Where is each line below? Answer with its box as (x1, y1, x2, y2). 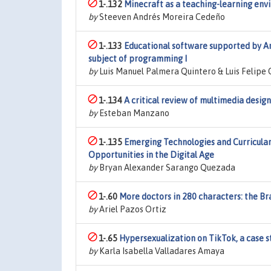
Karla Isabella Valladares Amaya (97, 246, 224, 256)
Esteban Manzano (97, 108, 169, 118)
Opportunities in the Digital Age (88, 150, 214, 160)
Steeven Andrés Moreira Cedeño (97, 12, 225, 22)
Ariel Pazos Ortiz (97, 204, 166, 214)
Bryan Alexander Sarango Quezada (97, 163, 235, 172)
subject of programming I (88, 54, 187, 64)
